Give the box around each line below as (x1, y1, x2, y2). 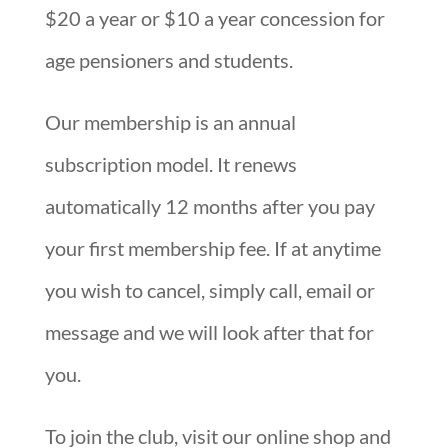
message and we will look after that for (44, 319, 374, 344)
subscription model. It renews (44, 151, 297, 176)
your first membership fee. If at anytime (44, 235, 381, 260)
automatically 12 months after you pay (44, 193, 375, 218)
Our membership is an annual (44, 109, 296, 134)
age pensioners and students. (44, 47, 293, 72)
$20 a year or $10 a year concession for (44, 5, 385, 30)
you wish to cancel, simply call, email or (44, 277, 375, 302)
